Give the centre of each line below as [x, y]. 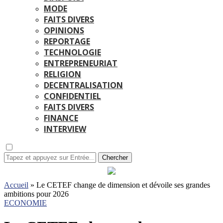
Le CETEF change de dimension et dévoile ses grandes [123, 185]
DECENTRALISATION [83, 85]
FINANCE [61, 118]
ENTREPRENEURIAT [81, 63]
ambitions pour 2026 [36, 194]
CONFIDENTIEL [72, 96]
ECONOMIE [25, 203]
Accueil [16, 185]
